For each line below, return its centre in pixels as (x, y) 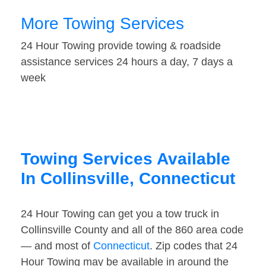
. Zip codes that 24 (194, 246)
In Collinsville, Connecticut (128, 179)
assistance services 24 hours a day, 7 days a (127, 62)
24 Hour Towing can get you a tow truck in (120, 214)
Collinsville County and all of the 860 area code (132, 230)
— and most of (57, 246)
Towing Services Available (126, 159)
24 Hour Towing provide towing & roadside (121, 46)
